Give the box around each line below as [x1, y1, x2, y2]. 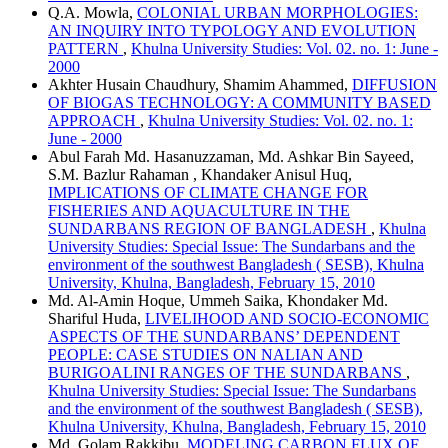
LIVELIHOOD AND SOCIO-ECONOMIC [145, 310, 429, 327]
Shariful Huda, [48, 310, 145, 327]
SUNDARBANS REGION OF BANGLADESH [48, 220, 371, 237]
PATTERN [48, 40, 123, 57]
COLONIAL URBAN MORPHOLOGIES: [137, 4, 418, 21]
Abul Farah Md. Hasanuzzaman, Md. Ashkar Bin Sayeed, [48, 148, 414, 165]
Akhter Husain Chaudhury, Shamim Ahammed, [48, 76, 352, 93]
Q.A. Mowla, [48, 4, 137, 21]
